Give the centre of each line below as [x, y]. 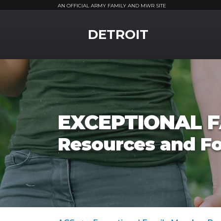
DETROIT [118, 35]
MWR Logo [79, 26]
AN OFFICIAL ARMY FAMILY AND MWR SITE [112, 6]
